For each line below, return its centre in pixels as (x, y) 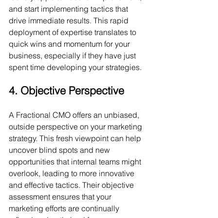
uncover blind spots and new (60, 150)
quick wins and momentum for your (70, 44)
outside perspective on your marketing (76, 127)
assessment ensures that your (61, 197)
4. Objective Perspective (66, 91)
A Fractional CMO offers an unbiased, (75, 115)
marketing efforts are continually (65, 208)
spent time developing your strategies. (75, 67)
